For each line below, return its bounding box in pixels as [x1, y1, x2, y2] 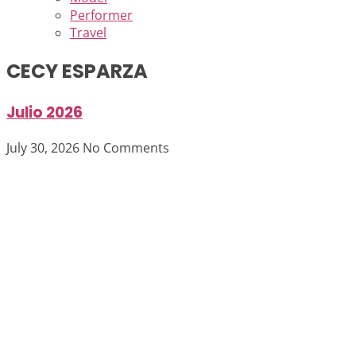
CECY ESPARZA [6, 57, 148, 84]
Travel [70, 24, 106, 41]
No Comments [83, 138, 169, 157]
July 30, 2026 [6, 138, 83, 157]
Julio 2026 [6, 101, 83, 123]
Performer [70, 6, 133, 24]
